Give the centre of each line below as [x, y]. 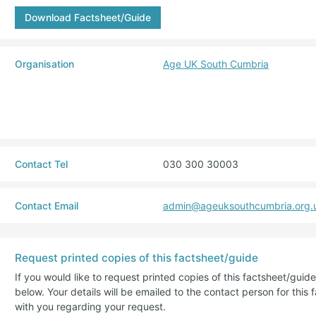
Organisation [44, 63]
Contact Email [47, 206]
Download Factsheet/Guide [88, 18]
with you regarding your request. [90, 306]
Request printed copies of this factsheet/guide [136, 258]
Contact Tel [41, 164]
